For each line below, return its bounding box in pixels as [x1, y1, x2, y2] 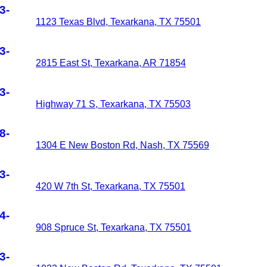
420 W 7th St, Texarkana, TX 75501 [36, 181, 185, 191]
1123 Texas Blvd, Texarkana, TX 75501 [36, 17, 201, 27]
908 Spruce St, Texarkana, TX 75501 [36, 222, 191, 232]
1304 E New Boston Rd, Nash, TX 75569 [36, 140, 209, 150]
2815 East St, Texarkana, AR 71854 [36, 58, 186, 68]
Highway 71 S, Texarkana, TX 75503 [36, 99, 191, 109]
